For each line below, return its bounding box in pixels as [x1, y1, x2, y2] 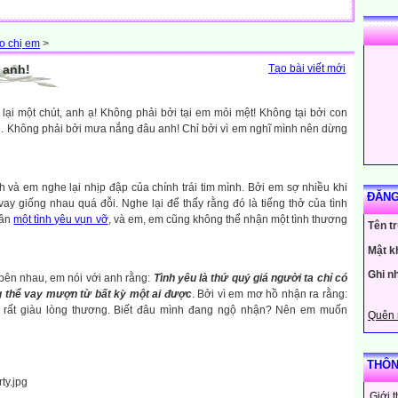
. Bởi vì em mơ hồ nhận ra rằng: [191, 288, 348, 300]
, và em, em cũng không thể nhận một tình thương [107, 213, 348, 226]
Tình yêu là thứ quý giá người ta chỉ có [153, 272, 348, 284]
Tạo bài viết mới [268, 62, 346, 75]
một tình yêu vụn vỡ [13, 213, 108, 226]
